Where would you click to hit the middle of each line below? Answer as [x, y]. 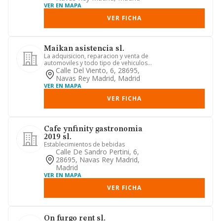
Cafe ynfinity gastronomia [93, 129]
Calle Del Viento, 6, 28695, [98, 70]
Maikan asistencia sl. [84, 49]
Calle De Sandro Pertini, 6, [97, 152]
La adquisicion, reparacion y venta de [96, 56]
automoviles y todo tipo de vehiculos [96, 63]
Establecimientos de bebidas [84, 144]
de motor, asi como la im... [81, 70]
